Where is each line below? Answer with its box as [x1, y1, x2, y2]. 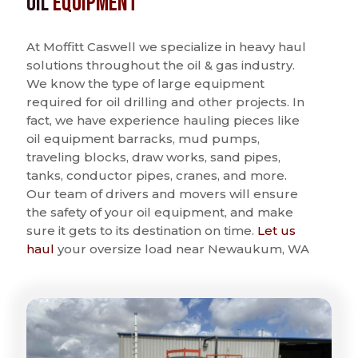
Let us [257, 222, 296, 238]
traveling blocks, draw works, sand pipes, [26, 149, 280, 165]
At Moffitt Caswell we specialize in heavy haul [26, 38, 306, 54]
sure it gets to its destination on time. [26, 222, 257, 238]
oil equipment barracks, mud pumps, [26, 130, 260, 146]
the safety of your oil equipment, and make [26, 204, 293, 220]
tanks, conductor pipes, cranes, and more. [26, 167, 287, 183]
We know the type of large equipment [26, 75, 265, 91]
